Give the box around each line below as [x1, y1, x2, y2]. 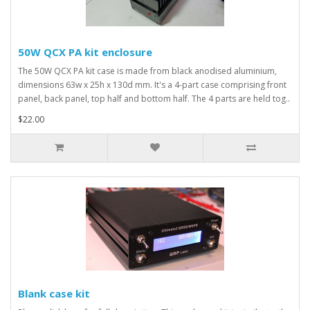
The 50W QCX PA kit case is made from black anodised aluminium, [18, 65, 277, 77]
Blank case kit [18, 286, 90, 300]
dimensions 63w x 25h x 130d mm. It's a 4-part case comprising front [18, 79, 286, 91]
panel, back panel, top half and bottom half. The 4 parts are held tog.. [18, 93, 290, 104]
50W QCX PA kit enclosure [18, 45, 152, 59]
